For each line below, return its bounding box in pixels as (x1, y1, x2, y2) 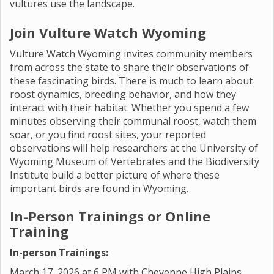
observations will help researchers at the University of (10, 141, 258, 155)
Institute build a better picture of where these (10, 168, 220, 182)
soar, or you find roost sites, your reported (10, 128, 206, 141)
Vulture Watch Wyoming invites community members (10, 47, 253, 61)
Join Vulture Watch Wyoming (10, 23, 206, 42)
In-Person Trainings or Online (10, 207, 210, 225)
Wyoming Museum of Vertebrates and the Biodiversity (10, 155, 259, 168)
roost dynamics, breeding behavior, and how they (10, 87, 236, 101)
